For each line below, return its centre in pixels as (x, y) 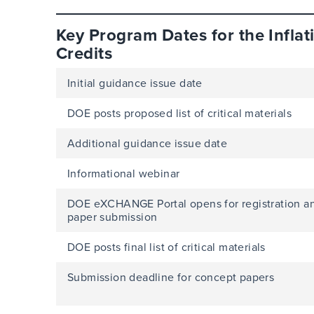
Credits (84, 53)
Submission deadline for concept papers (171, 277)
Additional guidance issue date (147, 143)
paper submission (112, 217)
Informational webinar (124, 173)
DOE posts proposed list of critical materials (179, 113)
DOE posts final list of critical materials (166, 247)
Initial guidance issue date (135, 83)
